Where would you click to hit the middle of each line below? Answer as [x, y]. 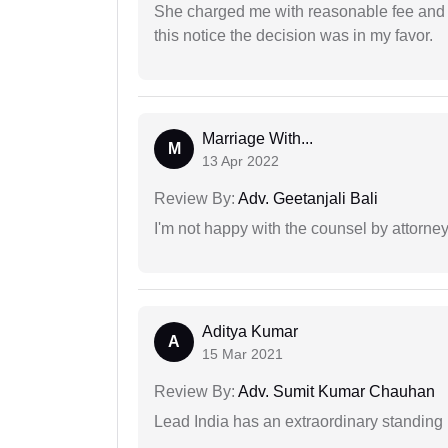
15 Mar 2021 [242, 354]
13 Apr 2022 [240, 161]
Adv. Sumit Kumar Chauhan [335, 392]
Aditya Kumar [250, 332]
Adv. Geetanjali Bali [306, 199]
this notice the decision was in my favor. [293, 36]
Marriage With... [257, 139]
